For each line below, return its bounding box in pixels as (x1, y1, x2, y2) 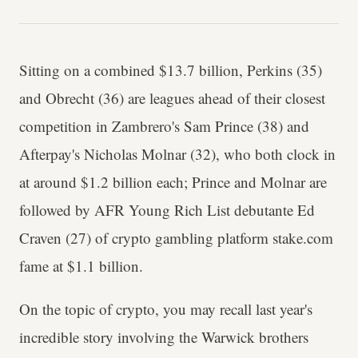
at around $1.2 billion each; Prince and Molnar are (19, 171, 327, 192)
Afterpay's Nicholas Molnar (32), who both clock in (19, 143, 336, 164)
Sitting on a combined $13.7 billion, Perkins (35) (19, 59, 322, 80)
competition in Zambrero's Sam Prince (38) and (19, 115, 309, 136)
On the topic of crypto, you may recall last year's (19, 298, 312, 319)
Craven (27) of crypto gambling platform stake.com (19, 227, 333, 248)
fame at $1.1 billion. (19, 255, 143, 276)
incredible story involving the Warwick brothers (19, 326, 308, 347)
